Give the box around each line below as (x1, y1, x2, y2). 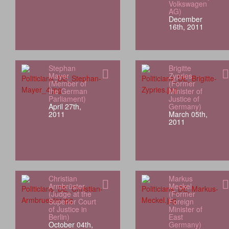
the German (48, 86, 87, 97)
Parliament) (48, 94, 86, 104)
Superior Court (48, 196, 96, 207)
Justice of (168, 94, 199, 104)
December (168, 14, 202, 25)
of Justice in (48, 204, 87, 215)
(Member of (48, 78, 86, 89)
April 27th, (48, 101, 81, 112)
